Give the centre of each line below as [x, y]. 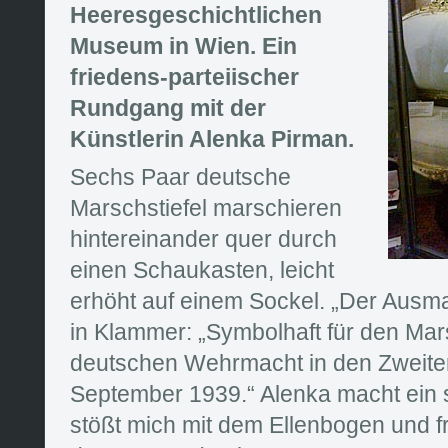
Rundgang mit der [168, 107]
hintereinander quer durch [203, 238]
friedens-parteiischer [184, 76]
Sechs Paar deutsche [180, 176]
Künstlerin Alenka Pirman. [212, 138]
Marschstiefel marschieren [206, 207]
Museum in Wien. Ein [183, 45]
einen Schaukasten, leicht [202, 269]
